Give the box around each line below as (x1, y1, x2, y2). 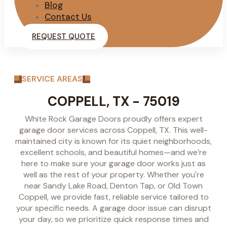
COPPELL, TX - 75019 (47, 92, 180, 110)
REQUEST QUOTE (32, 31, 95, 42)
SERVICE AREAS (22, 73, 83, 84)
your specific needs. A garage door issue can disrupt (16, 202, 211, 213)
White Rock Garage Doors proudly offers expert (24, 113, 203, 124)
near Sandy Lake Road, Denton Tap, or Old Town (24, 180, 203, 191)
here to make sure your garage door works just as (21, 158, 206, 169)
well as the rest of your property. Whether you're (23, 169, 204, 180)
